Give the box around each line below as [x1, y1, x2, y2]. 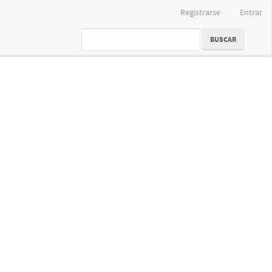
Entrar [240, 7, 262, 18]
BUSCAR [210, 34, 236, 44]
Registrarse [180, 7, 220, 18]
